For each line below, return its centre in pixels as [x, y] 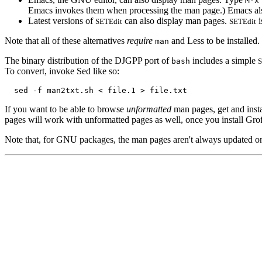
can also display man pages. [176, 20]
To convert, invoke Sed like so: [62, 71]
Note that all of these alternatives [66, 40]
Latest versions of [62, 20]
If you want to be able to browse [65, 109]
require [140, 40]
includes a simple [224, 60]
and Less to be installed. [214, 40]
